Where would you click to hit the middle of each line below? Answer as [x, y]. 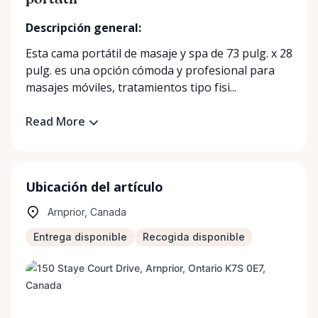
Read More [55, 121]
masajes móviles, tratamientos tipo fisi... [131, 87]
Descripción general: [83, 28]
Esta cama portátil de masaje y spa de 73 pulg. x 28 [159, 53]
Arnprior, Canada [87, 212]
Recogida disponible [194, 236]
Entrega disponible [80, 236]
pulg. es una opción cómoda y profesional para [150, 70]
